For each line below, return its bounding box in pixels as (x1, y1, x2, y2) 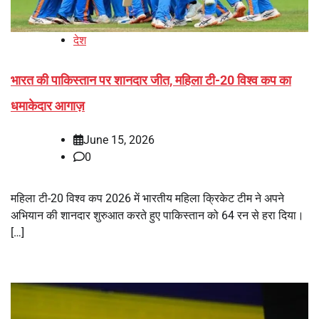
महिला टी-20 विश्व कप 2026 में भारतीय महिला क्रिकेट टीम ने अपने (11, 191, 284, 205)
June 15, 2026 (83, 132, 155, 147)
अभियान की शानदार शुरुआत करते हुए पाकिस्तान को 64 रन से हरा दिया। (11, 208, 304, 222)
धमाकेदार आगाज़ (11, 98, 85, 113)
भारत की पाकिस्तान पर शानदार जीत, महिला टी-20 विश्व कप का (11, 72, 291, 88)
